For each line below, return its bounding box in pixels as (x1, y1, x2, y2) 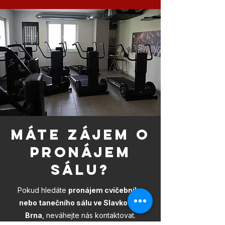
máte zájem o (11, 126, 150, 144)
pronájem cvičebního (68, 186, 144, 194)
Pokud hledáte (17, 186, 68, 194)
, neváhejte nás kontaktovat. (42, 211, 136, 219)
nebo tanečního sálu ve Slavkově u (19, 198, 142, 207)
